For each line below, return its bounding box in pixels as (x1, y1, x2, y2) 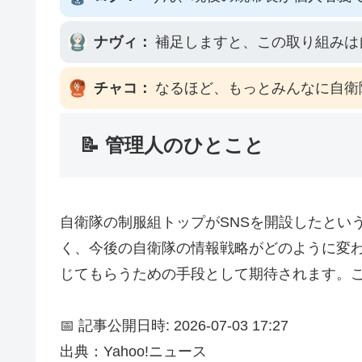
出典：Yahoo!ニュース (60, 343, 207, 360)
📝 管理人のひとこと (80, 134, 264, 157)
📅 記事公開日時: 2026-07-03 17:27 (60, 318, 288, 335)
